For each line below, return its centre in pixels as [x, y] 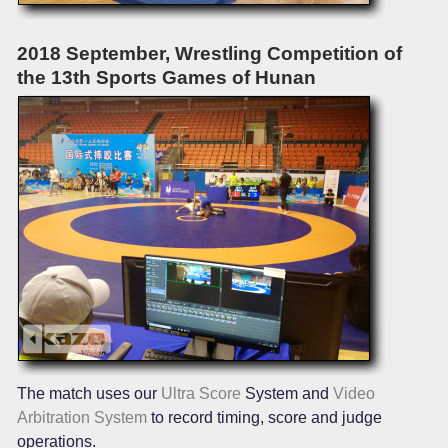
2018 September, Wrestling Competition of [209, 53]
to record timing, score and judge [264, 417]
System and [287, 393]
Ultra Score [201, 393]
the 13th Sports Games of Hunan [166, 77]
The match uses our [89, 393]
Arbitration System [82, 417]
